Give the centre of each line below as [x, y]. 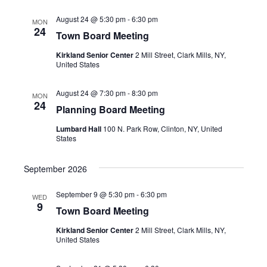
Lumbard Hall [79, 129]
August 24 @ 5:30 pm [91, 19]
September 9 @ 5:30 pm [95, 194]
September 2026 [55, 169]
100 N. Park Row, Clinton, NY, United [162, 128]
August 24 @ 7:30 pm [91, 93]
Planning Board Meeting [110, 109]
